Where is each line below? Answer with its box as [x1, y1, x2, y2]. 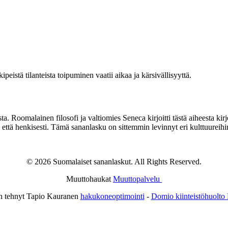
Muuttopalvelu [113, 175, 162, 184]
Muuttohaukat [66, 175, 113, 184]
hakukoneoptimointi [80, 192, 145, 201]
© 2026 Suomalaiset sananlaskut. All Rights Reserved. [26, 157, 202, 166]
